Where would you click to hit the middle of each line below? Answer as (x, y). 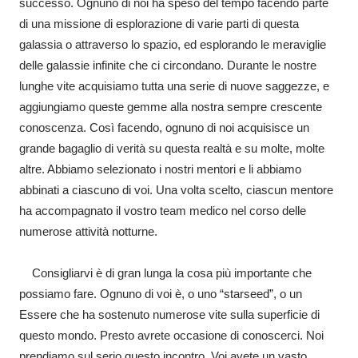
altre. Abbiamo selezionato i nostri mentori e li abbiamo (160, 169)
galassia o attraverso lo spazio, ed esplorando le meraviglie (173, 44)
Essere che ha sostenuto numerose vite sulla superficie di (169, 314)
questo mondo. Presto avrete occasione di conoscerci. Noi (171, 335)
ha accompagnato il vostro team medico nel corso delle (163, 211)
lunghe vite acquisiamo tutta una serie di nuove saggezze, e (174, 86)
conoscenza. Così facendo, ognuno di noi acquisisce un (164, 127)
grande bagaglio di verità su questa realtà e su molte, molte (172, 148)
